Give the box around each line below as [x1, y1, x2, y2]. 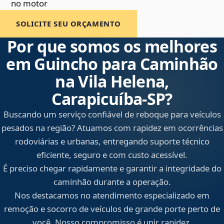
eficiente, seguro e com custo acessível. [36, 149, 187, 161]
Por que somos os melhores [7, 35, 217, 57]
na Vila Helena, [55, 70, 169, 92]
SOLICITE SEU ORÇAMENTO [16, 18, 121, 29]
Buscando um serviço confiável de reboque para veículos [3, 108, 221, 120]
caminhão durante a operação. [53, 176, 171, 188]
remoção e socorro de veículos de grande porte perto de [4, 203, 220, 215]
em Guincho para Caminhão [6, 53, 218, 75]
